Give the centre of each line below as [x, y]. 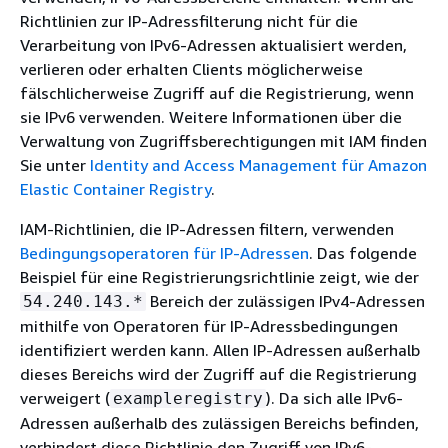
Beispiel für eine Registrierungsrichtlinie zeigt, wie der [219, 276]
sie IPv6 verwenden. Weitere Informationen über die [211, 116]
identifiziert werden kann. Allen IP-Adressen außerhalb [220, 349]
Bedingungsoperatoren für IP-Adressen [164, 252]
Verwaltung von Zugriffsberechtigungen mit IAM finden [223, 140]
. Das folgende [363, 252]
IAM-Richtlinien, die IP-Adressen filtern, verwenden [207, 228]
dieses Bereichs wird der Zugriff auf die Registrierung [218, 373]
